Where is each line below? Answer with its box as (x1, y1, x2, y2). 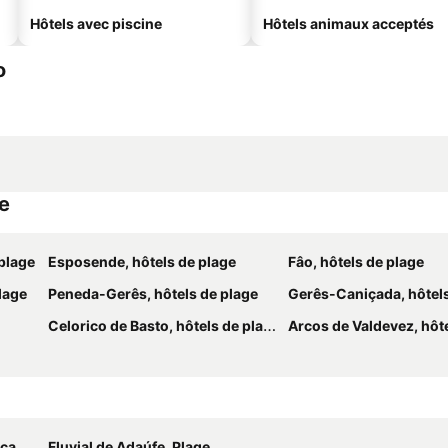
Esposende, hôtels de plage (48, 253, 236, 270)
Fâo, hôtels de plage (288, 253, 424, 270)
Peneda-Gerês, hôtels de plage (48, 285, 258, 302)
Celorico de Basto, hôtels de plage (48, 317, 263, 334)
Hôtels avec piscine (30, 15, 162, 32)
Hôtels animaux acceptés (263, 15, 434, 32)
